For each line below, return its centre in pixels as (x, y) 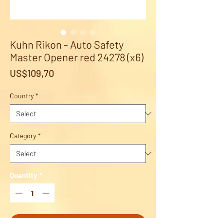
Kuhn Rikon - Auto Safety (67, 45)
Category (23, 136)
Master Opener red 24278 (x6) (77, 57)
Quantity (24, 175)
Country (22, 96)
